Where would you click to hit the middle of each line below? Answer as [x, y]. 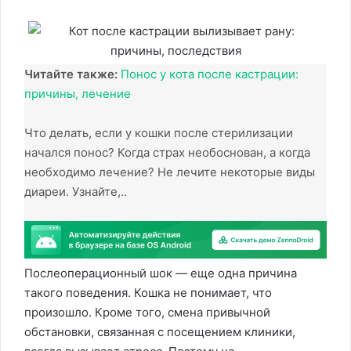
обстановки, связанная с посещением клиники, [160, 332]
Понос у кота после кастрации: [210, 74]
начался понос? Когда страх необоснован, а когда [167, 152]
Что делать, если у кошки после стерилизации [159, 133]
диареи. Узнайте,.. [76, 192]
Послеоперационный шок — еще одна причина [161, 273]
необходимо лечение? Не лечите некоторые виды [170, 172]
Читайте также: [71, 74]
